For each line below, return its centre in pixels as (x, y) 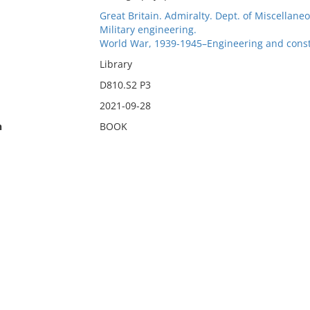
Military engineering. (148, 29)
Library (116, 64)
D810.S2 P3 (125, 85)
